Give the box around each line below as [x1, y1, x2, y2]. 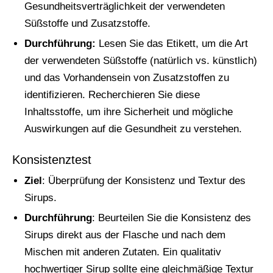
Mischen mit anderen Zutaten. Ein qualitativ [24, 246, 221, 258]
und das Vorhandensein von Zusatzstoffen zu [24, 72, 229, 83]
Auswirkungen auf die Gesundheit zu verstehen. [24, 123, 242, 135]
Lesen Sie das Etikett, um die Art [96, 38, 248, 49]
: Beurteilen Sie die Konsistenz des [92, 212, 251, 224]
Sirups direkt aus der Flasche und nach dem [24, 229, 225, 241]
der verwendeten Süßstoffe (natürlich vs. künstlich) [24, 55, 257, 66]
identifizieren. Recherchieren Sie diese [24, 89, 200, 101]
